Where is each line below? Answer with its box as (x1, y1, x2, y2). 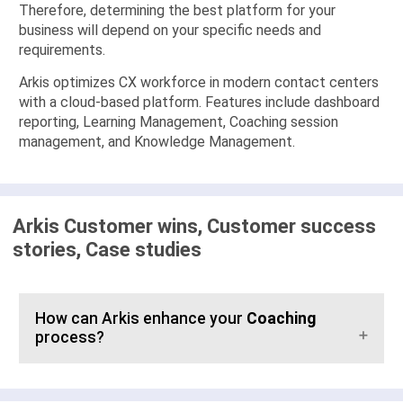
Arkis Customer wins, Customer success (13, 215, 376, 238)
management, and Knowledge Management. (19, 133, 295, 151)
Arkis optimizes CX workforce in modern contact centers (19, 74, 379, 92)
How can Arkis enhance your (35, 309, 246, 328)
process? (35, 328, 104, 347)
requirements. (19, 41, 105, 59)
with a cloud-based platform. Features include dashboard (19, 94, 380, 112)
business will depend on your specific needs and (19, 22, 321, 40)
